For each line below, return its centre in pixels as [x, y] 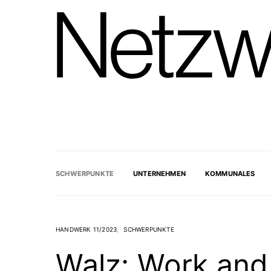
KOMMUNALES [230, 173]
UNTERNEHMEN [159, 173]
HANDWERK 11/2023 [87, 230]
